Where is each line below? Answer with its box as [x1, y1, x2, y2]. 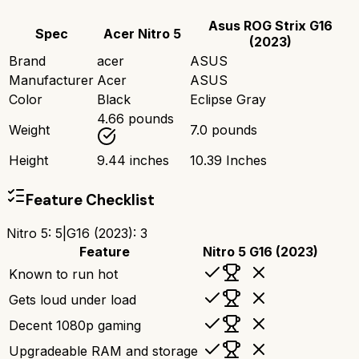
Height [9, 152, 48, 169]
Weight [9, 122, 50, 139]
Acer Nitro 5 [103, 26, 181, 42]
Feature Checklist [26, 189, 155, 210]
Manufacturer [9, 72, 94, 89]
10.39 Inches [190, 152, 267, 169]
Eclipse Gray [190, 91, 266, 108]
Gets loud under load [9, 291, 136, 308]
